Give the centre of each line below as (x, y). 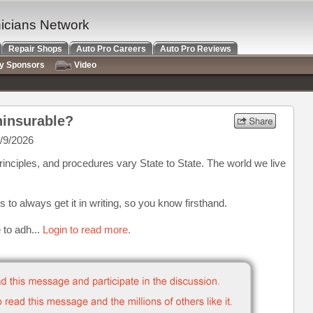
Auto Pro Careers (111, 49)
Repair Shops (35, 49)
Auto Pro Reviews (196, 49)
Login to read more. (87, 230)
